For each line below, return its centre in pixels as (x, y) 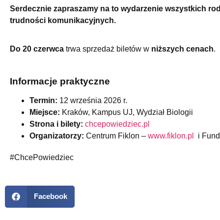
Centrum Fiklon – (116, 136)
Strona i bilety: (56, 124)
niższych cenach (182, 49)
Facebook (50, 196)
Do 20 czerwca (37, 49)
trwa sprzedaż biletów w (108, 49)
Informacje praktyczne (60, 82)
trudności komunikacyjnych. (63, 20)
